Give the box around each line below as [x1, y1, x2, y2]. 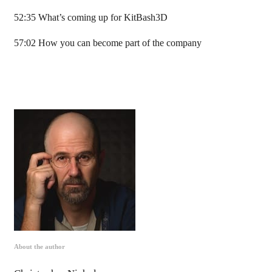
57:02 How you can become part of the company [14, 37, 202, 49]
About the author [14, 243, 65, 251]
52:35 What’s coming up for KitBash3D [14, 12, 168, 24]
